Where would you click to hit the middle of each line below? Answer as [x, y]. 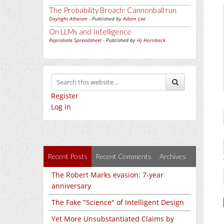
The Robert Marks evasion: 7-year [107, 175]
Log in [61, 107]
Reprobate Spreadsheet [75, 40]
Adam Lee [134, 18]
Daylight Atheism [68, 18]
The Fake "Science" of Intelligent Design [118, 202]
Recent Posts [67, 156]
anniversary [71, 186]
